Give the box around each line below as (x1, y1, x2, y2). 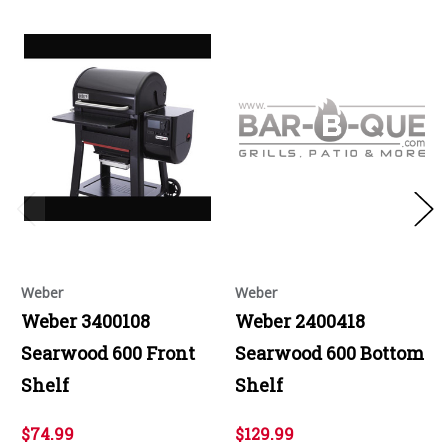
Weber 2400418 (235, 308, 365, 333)
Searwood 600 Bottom (235, 340, 424, 365)
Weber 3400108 (21, 308, 150, 333)
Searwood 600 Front (21, 340, 195, 365)
